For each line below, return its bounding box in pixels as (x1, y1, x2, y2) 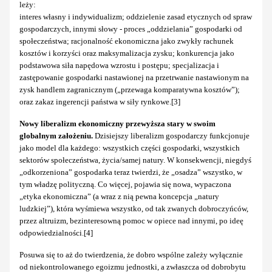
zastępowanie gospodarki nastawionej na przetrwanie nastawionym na (19, 73, 249, 83)
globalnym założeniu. (19, 131, 93, 141)
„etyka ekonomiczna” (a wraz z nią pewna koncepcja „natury (19, 192, 219, 202)
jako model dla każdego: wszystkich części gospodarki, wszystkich (19, 143, 240, 153)
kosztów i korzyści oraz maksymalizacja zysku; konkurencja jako (19, 49, 234, 58)
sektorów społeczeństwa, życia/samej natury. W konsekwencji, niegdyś (19, 155, 251, 165)
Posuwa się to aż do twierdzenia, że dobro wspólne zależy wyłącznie (19, 250, 243, 260)
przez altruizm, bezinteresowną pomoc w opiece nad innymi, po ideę (19, 216, 243, 226)
